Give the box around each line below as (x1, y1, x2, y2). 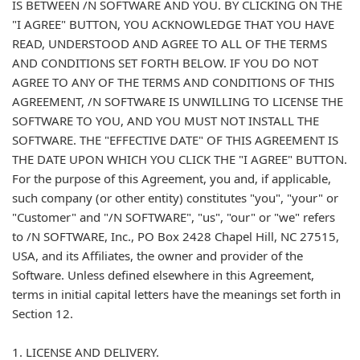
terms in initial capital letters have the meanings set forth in (12, 286, 341, 302)
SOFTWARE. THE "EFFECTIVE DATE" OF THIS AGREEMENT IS (12, 132, 338, 148)
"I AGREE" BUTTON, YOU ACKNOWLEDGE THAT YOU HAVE (12, 16, 334, 32)
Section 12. (12, 305, 73, 321)
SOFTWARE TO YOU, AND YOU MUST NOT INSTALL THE (12, 112, 319, 129)
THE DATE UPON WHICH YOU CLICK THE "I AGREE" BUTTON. (12, 151, 347, 167)
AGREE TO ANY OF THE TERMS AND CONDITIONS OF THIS (12, 74, 334, 90)
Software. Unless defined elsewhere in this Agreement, (12, 267, 314, 283)
